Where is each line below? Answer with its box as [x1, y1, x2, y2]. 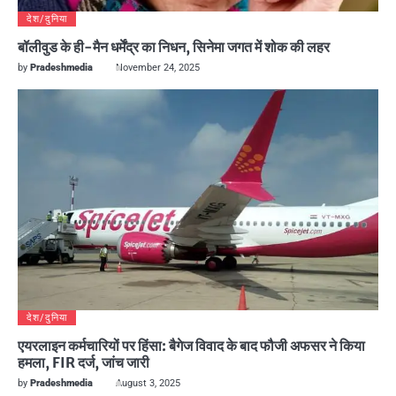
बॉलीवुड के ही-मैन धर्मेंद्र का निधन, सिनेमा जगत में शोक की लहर [18, 38, 330, 57]
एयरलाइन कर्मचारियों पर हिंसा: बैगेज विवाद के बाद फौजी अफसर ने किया [18, 337, 365, 355]
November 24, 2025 [116, 62, 200, 74]
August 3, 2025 [116, 377, 180, 390]
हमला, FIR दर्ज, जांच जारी [18, 354, 149, 372]
